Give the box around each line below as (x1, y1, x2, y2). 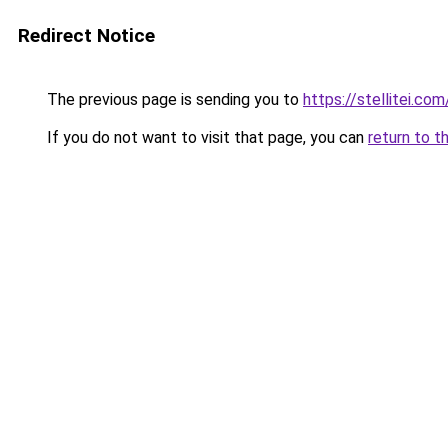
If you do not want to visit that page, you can (43, 128, 368, 147)
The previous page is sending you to (43, 90, 303, 109)
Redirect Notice (18, 24, 155, 47)
